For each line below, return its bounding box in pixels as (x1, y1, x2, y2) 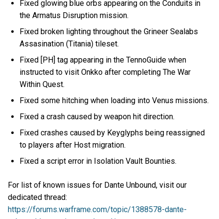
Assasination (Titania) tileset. (20, 39, 121, 48)
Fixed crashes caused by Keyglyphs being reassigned (20, 128, 205, 137)
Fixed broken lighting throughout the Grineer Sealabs (20, 26, 198, 36)
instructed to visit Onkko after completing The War (20, 67, 191, 77)
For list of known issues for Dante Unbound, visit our (8, 180, 187, 190)
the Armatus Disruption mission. (20, 10, 131, 20)
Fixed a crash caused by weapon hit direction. (20, 111, 177, 121)
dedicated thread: (8, 193, 69, 202)
